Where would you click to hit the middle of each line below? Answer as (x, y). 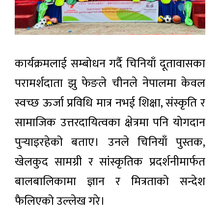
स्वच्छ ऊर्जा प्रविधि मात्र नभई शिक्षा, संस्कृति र (110, 103)
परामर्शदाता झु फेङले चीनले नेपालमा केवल (110, 84)
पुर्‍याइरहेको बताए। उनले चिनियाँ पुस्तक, (110, 143)
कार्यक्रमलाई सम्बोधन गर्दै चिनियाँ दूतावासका (110, 64)
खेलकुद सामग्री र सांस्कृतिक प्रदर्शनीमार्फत (110, 162)
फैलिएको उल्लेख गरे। (60, 202)
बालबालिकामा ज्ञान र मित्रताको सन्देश (110, 182)
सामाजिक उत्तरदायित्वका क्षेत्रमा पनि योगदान (110, 123)
